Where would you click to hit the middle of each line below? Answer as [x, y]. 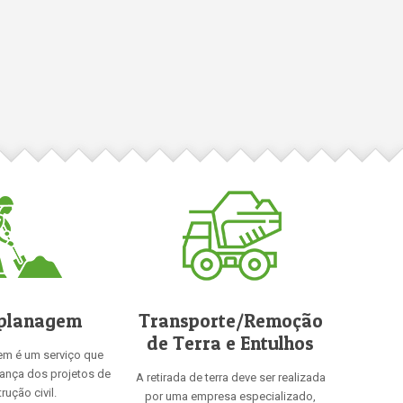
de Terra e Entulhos [230, 343]
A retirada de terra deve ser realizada [230, 377]
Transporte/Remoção [230, 321]
